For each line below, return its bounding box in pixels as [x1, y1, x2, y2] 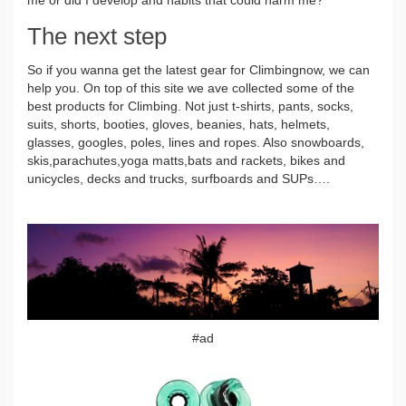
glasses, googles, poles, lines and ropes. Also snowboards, [27, 135, 364, 150]
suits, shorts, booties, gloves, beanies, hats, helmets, [27, 117, 330, 132]
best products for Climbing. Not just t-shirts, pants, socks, [27, 99, 353, 114]
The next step [27, 22, 167, 50]
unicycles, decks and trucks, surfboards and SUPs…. [27, 171, 330, 187]
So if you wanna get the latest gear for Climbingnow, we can [27, 63, 370, 78]
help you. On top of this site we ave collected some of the [27, 81, 354, 96]
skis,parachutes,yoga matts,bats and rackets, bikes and [27, 153, 345, 169]
